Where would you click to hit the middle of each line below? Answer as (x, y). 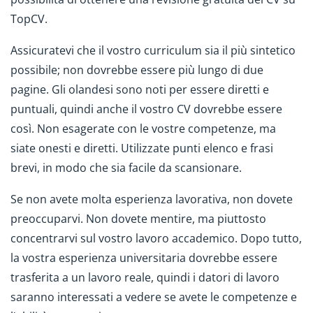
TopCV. (30, 19)
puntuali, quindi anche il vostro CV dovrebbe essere (146, 109)
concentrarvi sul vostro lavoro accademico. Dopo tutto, (156, 238)
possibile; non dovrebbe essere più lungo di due (137, 70)
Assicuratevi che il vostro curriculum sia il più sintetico (153, 50)
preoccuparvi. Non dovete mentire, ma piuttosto (138, 218)
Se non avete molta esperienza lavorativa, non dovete (152, 199)
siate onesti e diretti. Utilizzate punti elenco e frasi (142, 148)
